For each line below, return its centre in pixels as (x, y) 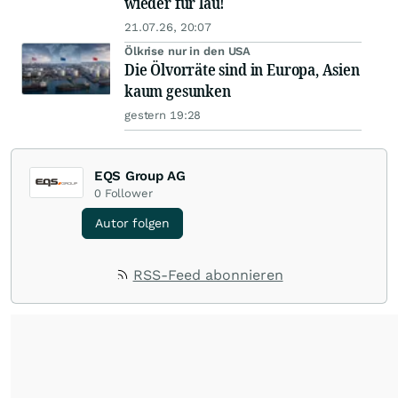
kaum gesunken (178, 91)
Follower (128, 194)
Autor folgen (132, 223)
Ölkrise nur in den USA (188, 52)
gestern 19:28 (163, 115)
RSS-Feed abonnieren (208, 275)
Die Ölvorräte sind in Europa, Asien (242, 70)
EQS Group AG (140, 176)
